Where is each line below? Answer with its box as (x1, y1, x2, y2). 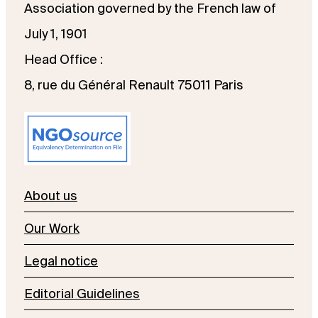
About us (23, 188, 77, 204)
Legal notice (23, 253, 98, 269)
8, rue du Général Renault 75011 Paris (23, 77, 243, 93)
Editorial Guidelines (23, 286, 140, 302)
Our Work (23, 221, 79, 236)
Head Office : (23, 52, 103, 67)
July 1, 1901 (23, 26, 87, 42)
